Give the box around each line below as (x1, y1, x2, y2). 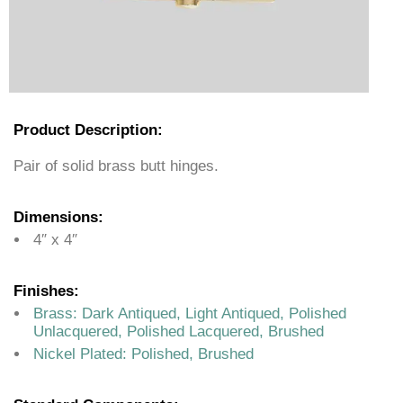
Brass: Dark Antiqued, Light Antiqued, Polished (33, 305, 346, 323)
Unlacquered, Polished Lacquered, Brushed (33, 323, 324, 341)
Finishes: (13, 282, 79, 300)
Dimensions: (13, 209, 103, 227)
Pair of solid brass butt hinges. (13, 157, 219, 175)
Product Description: (13, 121, 163, 139)
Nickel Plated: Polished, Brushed (33, 345, 254, 363)
